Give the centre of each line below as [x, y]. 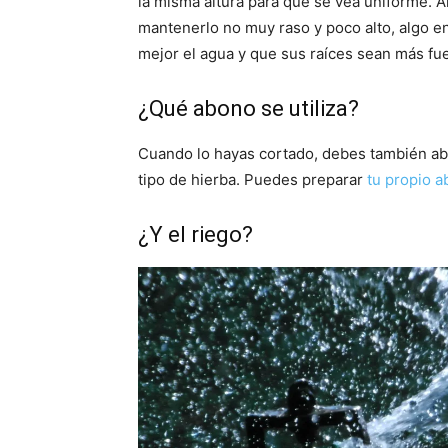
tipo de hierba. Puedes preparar [250, 180]
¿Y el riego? [195, 235]
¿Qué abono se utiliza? [248, 109]
